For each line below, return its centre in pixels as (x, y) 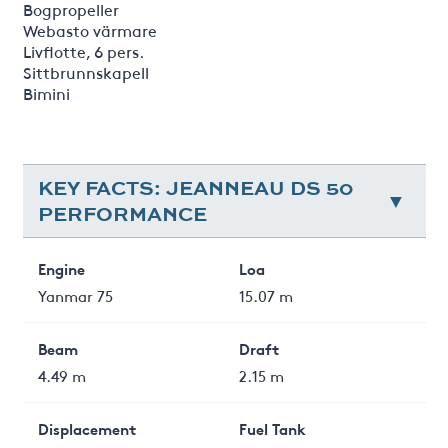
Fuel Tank (272, 428)
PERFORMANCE (122, 213)
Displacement (86, 428)
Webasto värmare (89, 29)
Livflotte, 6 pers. (83, 50)
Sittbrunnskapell (87, 71)
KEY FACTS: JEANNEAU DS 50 (195, 187)
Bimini (48, 92)
